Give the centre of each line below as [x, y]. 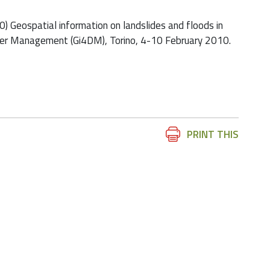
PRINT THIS [213, 134]
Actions [169, 149]
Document [175, 134]
